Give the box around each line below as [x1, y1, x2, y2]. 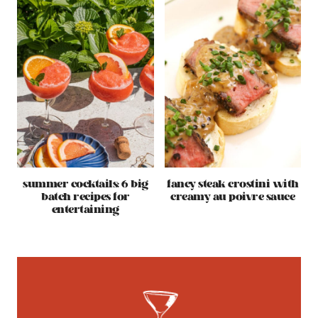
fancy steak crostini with [167, 175, 299, 193]
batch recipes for [41, 187, 130, 206]
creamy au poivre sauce [170, 187, 295, 206]
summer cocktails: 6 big [23, 175, 148, 193]
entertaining [51, 200, 119, 219]
